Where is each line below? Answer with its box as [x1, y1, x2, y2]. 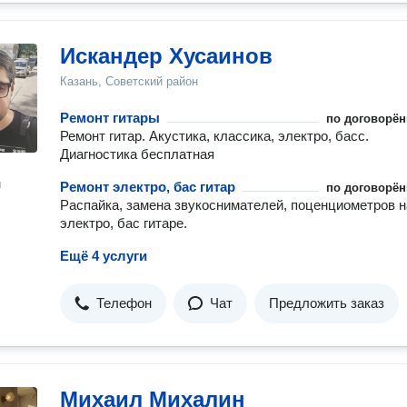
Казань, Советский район [60, 74, 198, 88]
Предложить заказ [269, 295, 384, 311]
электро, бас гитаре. [60, 215, 187, 231]
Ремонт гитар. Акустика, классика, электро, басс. [60, 128, 369, 144]
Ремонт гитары [60, 110, 160, 125]
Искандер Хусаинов [60, 44, 273, 68]
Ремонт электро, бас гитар [60, 179, 235, 194]
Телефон [96, 295, 152, 311]
